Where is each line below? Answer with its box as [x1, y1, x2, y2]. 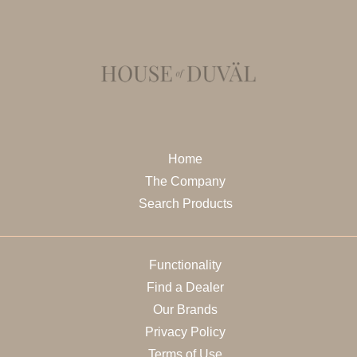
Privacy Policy [145, 325, 226, 339]
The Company [145, 175, 226, 189]
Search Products [138, 197, 233, 211]
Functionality [149, 258, 222, 273]
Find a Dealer [147, 280, 225, 295]
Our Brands [153, 303, 218, 317]
